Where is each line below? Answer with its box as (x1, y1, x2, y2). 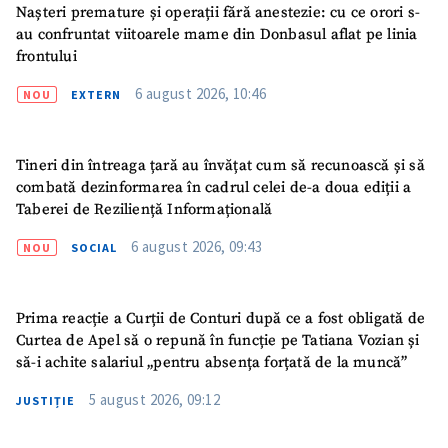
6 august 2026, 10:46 (135, 83, 266, 103)
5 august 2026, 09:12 (89, 390, 220, 410)
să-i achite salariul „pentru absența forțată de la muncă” (16, 353, 408, 373)
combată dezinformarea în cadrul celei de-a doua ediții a (16, 177, 412, 197)
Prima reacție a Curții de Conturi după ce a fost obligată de (16, 309, 426, 329)
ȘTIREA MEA (84, 374, 144, 388)
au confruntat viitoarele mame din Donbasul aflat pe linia (16, 24, 418, 44)
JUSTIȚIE (16, 393, 75, 409)
